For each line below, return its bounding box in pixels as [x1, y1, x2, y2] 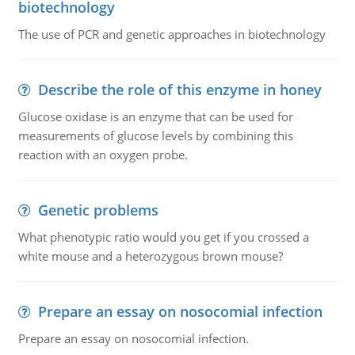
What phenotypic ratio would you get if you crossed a [17, 229, 309, 245]
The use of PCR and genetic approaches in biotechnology [17, 26, 326, 42]
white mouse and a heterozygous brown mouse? [17, 248, 283, 264]
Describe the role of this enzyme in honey [37, 80, 322, 99]
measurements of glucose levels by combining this [17, 128, 293, 143]
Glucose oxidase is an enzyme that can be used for [17, 109, 293, 124]
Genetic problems [37, 200, 158, 219]
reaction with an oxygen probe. [17, 147, 188, 162]
